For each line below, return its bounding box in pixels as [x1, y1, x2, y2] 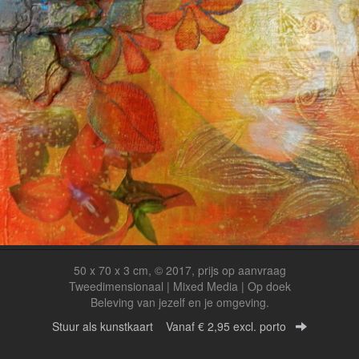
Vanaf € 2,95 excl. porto [166, 318, 286, 334]
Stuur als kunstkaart [52, 318, 166, 334]
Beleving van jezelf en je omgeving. [90, 294, 269, 310]
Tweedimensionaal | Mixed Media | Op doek [68, 278, 291, 294]
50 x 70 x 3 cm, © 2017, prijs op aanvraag [73, 262, 286, 278]
